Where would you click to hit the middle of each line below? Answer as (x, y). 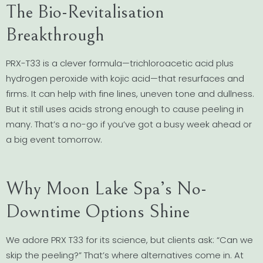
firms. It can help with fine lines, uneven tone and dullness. (130, 93)
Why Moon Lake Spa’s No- (106, 188)
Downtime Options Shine (98, 211)
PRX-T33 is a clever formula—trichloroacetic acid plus (120, 63)
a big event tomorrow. (54, 139)
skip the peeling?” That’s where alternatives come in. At (125, 255)
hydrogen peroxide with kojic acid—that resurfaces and (125, 78)
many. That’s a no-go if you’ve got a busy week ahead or (129, 124)
